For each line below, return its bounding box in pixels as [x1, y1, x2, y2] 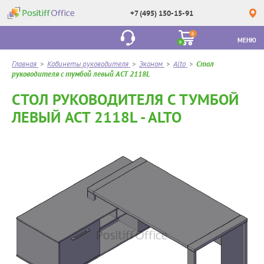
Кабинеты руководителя [47, 59, 128, 69]
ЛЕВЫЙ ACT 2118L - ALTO [12, 107, 181, 127]
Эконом [139, 59, 163, 69]
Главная [12, 59, 37, 69]
